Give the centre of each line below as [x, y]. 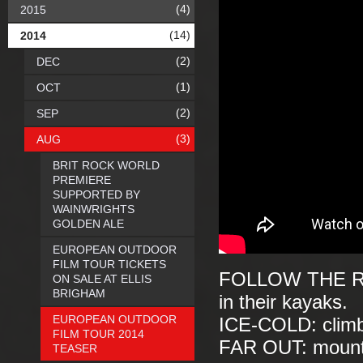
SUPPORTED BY [96, 194]
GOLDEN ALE [88, 224]
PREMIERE [82, 180]
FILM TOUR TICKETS [109, 264]
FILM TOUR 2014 [98, 334]
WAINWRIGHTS [94, 209]
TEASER [75, 348]
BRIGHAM [79, 293]
